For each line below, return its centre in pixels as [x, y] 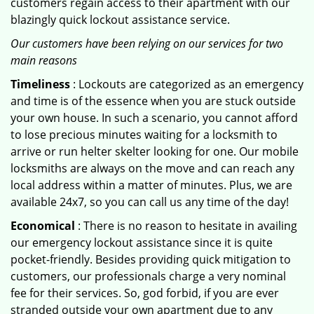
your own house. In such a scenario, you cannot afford [154, 118]
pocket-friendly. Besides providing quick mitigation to [151, 259]
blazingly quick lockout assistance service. [120, 20]
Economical [43, 226]
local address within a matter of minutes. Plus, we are [151, 185]
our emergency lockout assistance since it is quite [142, 243]
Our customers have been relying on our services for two [147, 43]
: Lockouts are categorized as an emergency [187, 84]
